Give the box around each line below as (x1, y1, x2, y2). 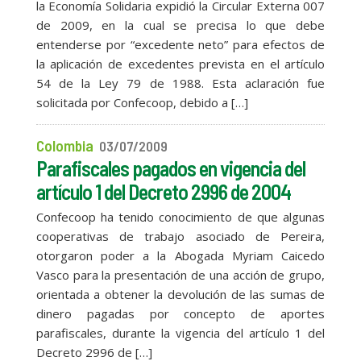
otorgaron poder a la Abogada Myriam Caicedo (35, 247, 326, 263)
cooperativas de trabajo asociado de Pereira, (35, 228, 326, 244)
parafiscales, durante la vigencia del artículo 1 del (35, 325, 326, 341)
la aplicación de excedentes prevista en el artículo (35, 56, 326, 72)
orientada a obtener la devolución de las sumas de (35, 286, 326, 302)
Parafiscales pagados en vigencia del (35, 156, 305, 180)
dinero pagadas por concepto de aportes (35, 305, 326, 322)
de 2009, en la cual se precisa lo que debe (35, 17, 326, 33)
